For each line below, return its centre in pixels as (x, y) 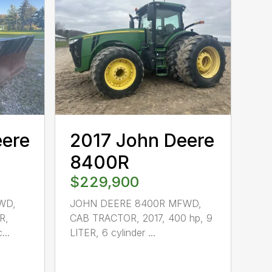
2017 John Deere (142, 141)
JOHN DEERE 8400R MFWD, (136, 204)
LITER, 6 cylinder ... (113, 233)
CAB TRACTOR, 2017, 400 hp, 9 (141, 218)
